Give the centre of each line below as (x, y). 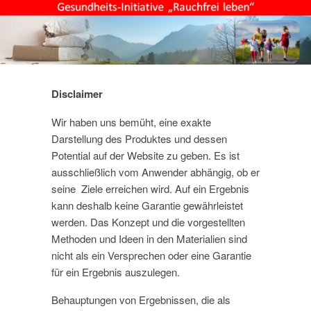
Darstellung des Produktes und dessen (139, 138)
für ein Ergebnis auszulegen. (116, 271)
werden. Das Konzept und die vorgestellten (148, 221)
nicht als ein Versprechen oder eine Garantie (151, 255)
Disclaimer (77, 94)
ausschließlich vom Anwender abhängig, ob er (155, 171)
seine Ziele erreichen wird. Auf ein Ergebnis (150, 188)
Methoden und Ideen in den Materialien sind (149, 238)
